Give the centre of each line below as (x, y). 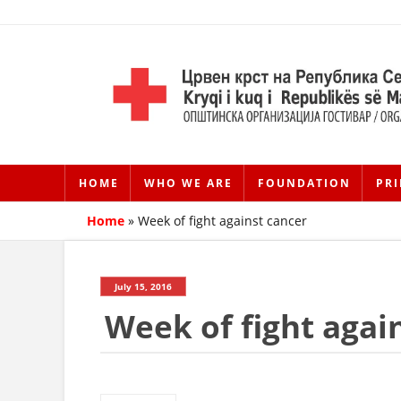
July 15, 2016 (143, 287)
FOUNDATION (304, 183)
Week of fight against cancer (222, 221)
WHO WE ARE (188, 183)
